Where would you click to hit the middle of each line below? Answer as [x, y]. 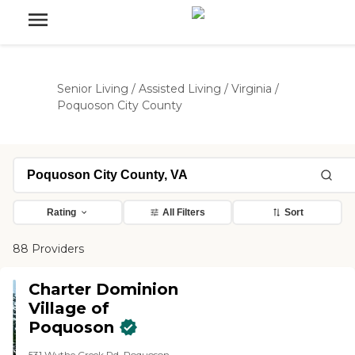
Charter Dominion [104, 289]
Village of [69, 308]
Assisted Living [180, 89]
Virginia [252, 89]
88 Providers [48, 249]
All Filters [184, 212]
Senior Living [93, 89]
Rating [61, 212]
